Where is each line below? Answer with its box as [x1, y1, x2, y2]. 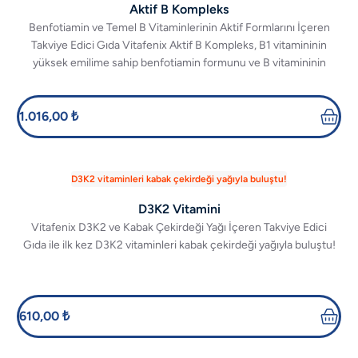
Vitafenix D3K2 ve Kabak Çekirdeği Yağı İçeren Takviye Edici [31, 221, 327, 234]
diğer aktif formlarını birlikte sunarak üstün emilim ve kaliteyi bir [24, 74, 334, 87]
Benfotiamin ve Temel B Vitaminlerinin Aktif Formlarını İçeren [28, 21, 330, 34]
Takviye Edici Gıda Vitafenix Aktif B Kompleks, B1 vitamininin [31, 38, 327, 52]
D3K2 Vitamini [137, 201, 221, 217]
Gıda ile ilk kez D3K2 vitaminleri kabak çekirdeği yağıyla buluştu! [22, 238, 336, 252]
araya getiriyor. [142, 91, 216, 105]
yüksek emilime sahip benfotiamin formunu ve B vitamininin [32, 56, 326, 70]
